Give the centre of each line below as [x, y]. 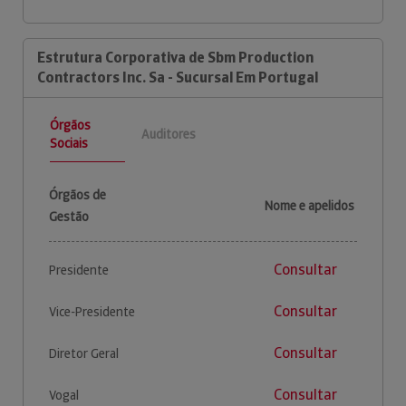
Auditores [168, 135]
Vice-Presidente [92, 311]
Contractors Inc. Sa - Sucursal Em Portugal [178, 77]
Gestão [69, 216]
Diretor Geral [84, 353]
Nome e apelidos [309, 205]
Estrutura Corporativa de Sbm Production [175, 57]
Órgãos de [77, 194]
